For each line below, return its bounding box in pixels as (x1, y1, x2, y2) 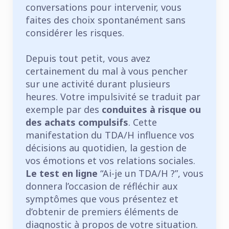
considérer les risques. (26, 26, 124, 39)
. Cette (128, 116, 157, 128)
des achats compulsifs (26, 116, 128, 128)
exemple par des (26, 103, 102, 116)
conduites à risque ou (102, 103, 201, 116)
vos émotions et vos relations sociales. (26, 154, 195, 167)
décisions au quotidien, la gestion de (26, 141, 187, 154)
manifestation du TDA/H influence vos (26, 128, 194, 141)
